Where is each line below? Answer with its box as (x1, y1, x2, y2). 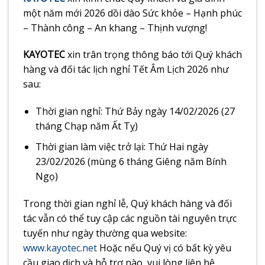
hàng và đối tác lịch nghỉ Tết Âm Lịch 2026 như (23, 63, 229, 76)
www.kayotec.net (23, 241, 97, 254)
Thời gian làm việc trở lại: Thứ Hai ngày (35, 140, 208, 153)
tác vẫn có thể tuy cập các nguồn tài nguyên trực (23, 211, 237, 225)
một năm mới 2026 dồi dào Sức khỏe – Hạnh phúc (23, 6, 242, 20)
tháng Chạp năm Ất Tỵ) (35, 119, 138, 133)
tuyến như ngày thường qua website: (23, 226, 187, 240)
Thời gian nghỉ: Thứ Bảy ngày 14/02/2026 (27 (35, 105, 235, 118)
